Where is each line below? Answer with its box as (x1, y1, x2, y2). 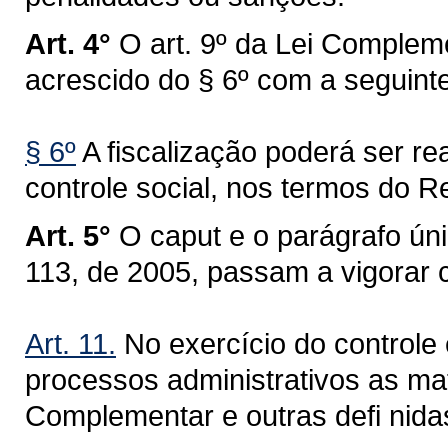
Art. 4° (25, 27, 111, 60)
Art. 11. (25, 327, 116, 360)
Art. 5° (25, 219, 111, 252)
